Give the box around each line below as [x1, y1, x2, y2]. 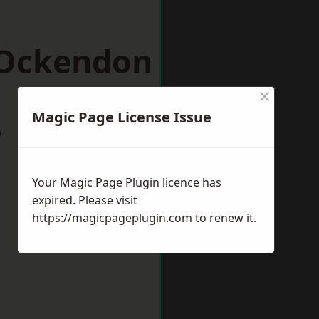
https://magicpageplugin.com [32, 210, 192, 226]
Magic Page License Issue [32, 108, 211, 127]
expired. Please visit [32, 192, 137, 208]
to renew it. [192, 210, 256, 226]
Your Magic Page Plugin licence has [32, 174, 221, 190]
